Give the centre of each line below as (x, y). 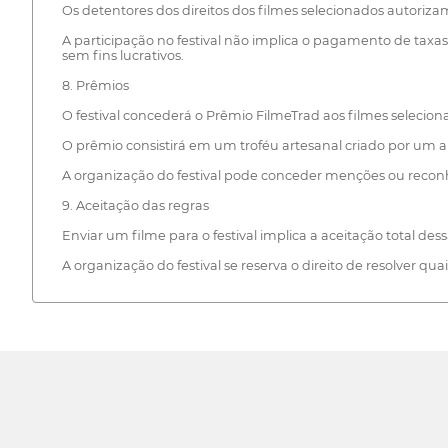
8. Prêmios (95, 86)
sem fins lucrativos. (122, 56)
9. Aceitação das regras (135, 206)
